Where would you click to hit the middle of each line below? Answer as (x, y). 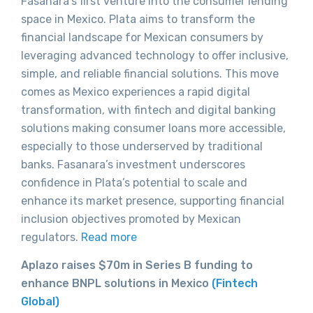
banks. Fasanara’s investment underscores (133, 164)
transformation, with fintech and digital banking (148, 110)
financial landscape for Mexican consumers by (142, 37)
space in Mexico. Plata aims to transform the (138, 19)
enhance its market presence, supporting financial (153, 201)
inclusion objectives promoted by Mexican (131, 219)
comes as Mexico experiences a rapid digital (136, 92)
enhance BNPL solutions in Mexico (116, 283)
